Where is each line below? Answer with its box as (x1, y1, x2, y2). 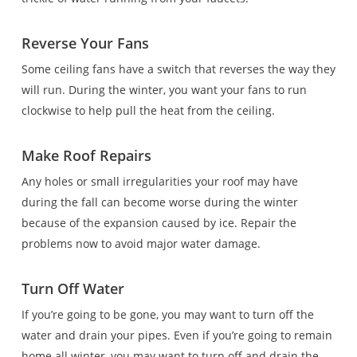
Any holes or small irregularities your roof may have (21, 174, 298, 189)
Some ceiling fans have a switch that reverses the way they (21, 61, 335, 76)
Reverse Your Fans (21, 33, 149, 53)
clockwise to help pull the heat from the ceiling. (21, 103, 275, 118)
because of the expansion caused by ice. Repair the (21, 215, 296, 230)
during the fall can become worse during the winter (21, 194, 298, 210)
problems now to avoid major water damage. (21, 236, 261, 251)
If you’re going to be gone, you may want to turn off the (21, 307, 314, 322)
